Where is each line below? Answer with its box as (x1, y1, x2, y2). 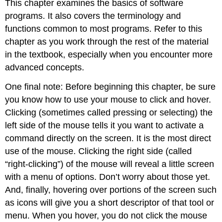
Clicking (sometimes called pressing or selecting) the (5, 107, 213, 117)
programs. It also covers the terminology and (5, 11, 181, 21)
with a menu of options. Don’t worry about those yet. (5, 171, 211, 182)
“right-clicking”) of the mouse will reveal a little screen (5, 159, 215, 169)
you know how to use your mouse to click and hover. (5, 94, 212, 105)
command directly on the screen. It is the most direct (5, 133, 212, 143)
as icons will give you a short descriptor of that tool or (5, 197, 215, 208)
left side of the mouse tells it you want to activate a (5, 120, 204, 130)
